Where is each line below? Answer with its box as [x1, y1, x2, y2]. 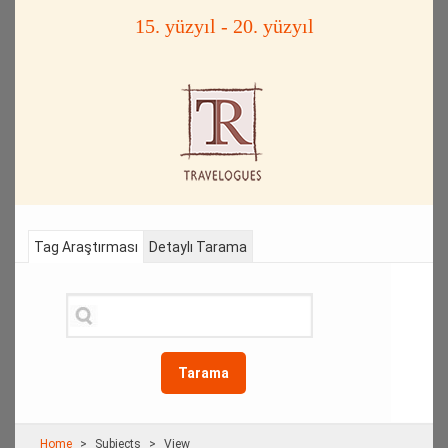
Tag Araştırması [33, 239, 138, 255]
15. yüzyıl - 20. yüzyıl [134, 15, 314, 37]
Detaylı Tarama [148, 239, 247, 255]
